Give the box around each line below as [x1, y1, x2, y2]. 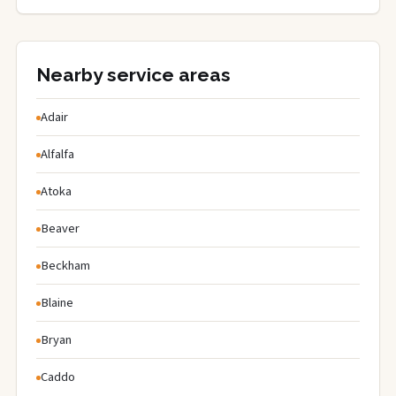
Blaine [41, 293, 73, 312]
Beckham [41, 255, 90, 275]
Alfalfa [41, 144, 74, 164]
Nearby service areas [36, 63, 231, 86]
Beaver [41, 218, 80, 238]
